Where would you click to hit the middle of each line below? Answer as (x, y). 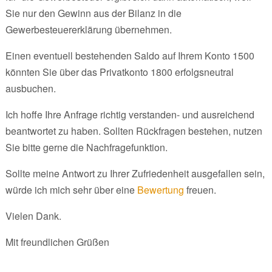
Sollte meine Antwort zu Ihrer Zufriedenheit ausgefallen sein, (135, 173)
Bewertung (160, 189)
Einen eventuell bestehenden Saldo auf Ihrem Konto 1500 (130, 55)
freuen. (201, 189)
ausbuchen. (30, 88)
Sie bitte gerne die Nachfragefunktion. (86, 147)
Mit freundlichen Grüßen (57, 242)
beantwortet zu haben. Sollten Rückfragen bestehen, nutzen (134, 131)
